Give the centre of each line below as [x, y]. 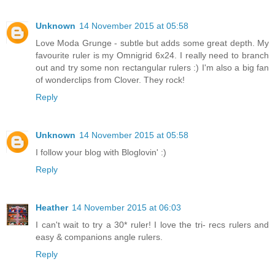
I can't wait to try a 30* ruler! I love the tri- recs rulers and [152, 224]
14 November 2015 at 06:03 [126, 207]
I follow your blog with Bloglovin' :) [101, 152]
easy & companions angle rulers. [99, 237]
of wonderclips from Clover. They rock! [110, 79]
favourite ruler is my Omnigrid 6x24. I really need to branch [152, 55]
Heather [52, 207]
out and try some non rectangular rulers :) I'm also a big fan [152, 67]
